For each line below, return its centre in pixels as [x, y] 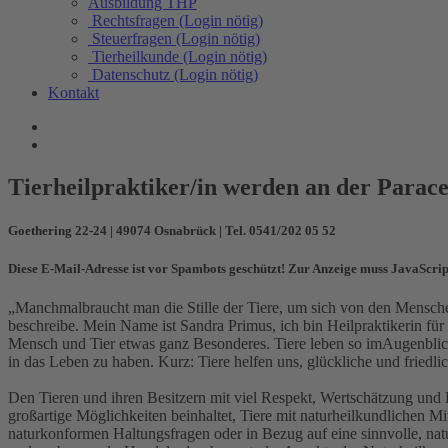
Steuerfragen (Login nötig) [176, 38]
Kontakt [73, 92]
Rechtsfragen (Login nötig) [177, 20]
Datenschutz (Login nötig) [175, 74]
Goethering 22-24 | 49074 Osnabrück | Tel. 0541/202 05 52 [173, 231]
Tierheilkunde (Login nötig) [179, 56]
